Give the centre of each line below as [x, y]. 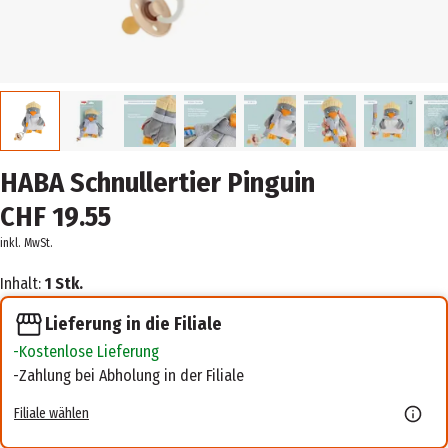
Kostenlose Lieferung [89, 352]
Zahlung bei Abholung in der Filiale [131, 376]
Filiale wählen [51, 413]
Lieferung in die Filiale [133, 324]
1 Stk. [64, 283]
